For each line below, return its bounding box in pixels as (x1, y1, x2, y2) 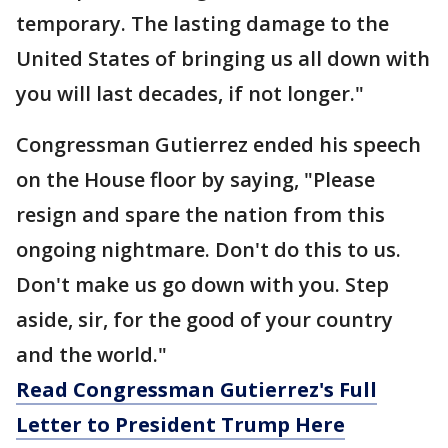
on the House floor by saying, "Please (16, 166, 375, 194)
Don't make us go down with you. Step (16, 271, 389, 299)
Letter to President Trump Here (16, 411, 345, 439)
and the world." (16, 341, 167, 369)
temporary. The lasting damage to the (16, 10, 389, 38)
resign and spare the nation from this (16, 201, 385, 229)
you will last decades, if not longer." (16, 80, 364, 108)
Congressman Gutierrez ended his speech (16, 131, 421, 159)
